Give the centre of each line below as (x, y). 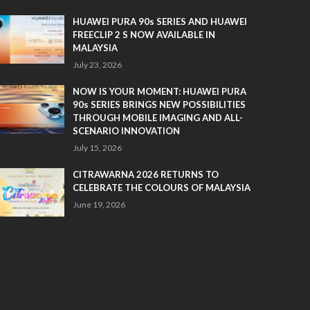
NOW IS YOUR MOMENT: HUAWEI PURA (159, 91)
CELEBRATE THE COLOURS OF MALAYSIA (161, 188)
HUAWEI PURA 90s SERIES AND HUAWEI (159, 21)
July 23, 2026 (97, 65)
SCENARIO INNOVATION (126, 131)
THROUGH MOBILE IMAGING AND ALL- (157, 118)
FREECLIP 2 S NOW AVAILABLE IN (144, 35)
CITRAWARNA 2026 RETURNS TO (145, 174)
